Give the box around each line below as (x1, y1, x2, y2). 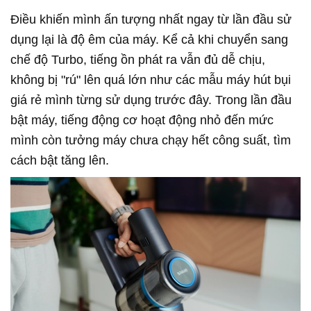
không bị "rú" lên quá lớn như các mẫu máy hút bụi (10, 72, 291, 87)
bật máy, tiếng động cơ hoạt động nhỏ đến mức (10, 112, 274, 127)
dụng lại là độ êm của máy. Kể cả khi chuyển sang (10, 32, 288, 47)
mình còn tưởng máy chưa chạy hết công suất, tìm (10, 133, 291, 147)
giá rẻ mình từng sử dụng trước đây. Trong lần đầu (10, 92, 292, 107)
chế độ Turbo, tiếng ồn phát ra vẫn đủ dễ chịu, (10, 52, 265, 67)
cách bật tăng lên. (10, 153, 109, 167)
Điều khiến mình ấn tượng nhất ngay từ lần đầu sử (10, 12, 292, 26)
